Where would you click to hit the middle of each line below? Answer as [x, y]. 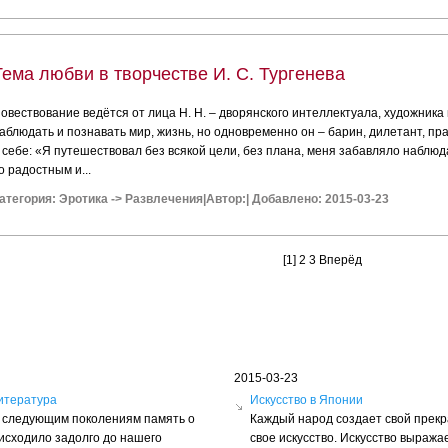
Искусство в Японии [306, 400]
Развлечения [164, 199]
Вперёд [341, 260]
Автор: [226, 199]
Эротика [84, 199]
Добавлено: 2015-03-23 [319, 199]
